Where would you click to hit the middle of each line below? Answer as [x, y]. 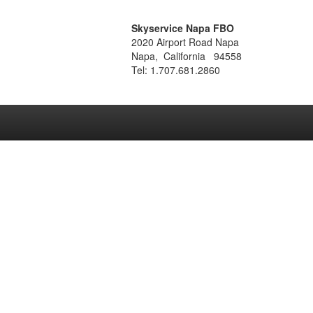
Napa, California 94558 [187, 56]
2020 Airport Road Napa [185, 42]
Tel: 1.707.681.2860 [176, 70]
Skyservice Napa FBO [183, 28]
